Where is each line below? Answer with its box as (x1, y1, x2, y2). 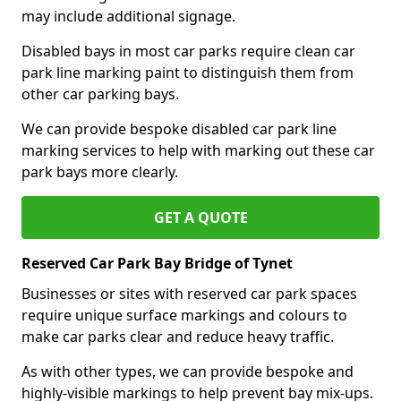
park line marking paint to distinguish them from (21, 62, 354, 82)
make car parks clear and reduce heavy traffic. (21, 326, 334, 346)
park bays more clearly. (21, 161, 178, 182)
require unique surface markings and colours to (21, 304, 347, 325)
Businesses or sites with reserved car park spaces (21, 283, 357, 303)
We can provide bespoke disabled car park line (21, 118, 337, 139)
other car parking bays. (21, 83, 179, 104)
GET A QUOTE (153, 207, 248, 227)
